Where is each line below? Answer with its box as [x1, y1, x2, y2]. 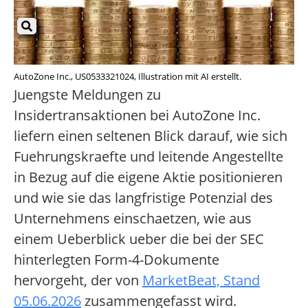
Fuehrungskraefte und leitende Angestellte [14, 147, 283, 166]
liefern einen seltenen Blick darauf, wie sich [14, 126, 287, 146]
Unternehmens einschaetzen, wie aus [14, 209, 252, 228]
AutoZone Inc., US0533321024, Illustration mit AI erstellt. [14, 70, 241, 83]
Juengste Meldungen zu [14, 85, 161, 104]
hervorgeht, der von [14, 271, 142, 290]
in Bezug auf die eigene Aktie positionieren [14, 168, 283, 187]
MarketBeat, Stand [142, 271, 260, 290]
